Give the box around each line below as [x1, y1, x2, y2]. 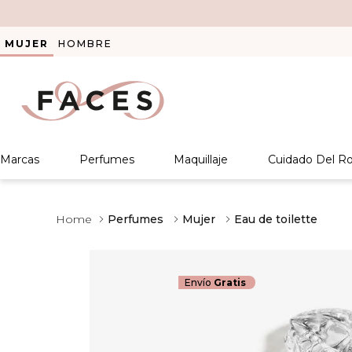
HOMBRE [58, 38, 112, 49]
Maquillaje [174, 152, 229, 167]
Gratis [213, 277, 246, 288]
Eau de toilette [234, 212, 318, 226]
